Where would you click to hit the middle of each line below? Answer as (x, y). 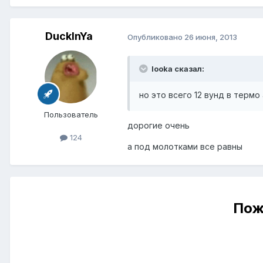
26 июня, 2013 (211, 37)
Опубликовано (156, 37)
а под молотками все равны (185, 147)
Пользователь (71, 114)
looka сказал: (177, 69)
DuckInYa (69, 36)
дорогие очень (159, 126)
